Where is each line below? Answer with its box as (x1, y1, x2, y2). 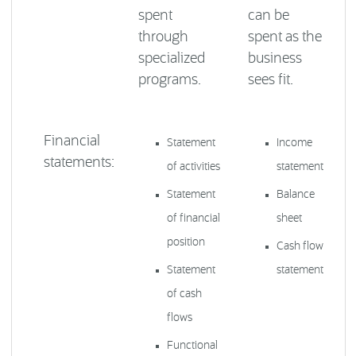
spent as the (247, 30, 322, 45)
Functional (166, 340, 218, 352)
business (247, 52, 302, 67)
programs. (137, 73, 201, 88)
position (166, 237, 205, 249)
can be (247, 9, 289, 24)
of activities (166, 161, 220, 173)
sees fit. (247, 73, 293, 88)
